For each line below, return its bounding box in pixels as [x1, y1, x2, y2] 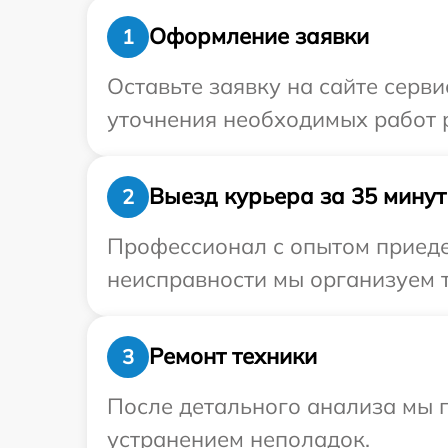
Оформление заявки [149, 22, 369, 51]
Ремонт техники [149, 342, 317, 371]
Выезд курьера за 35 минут [149, 182, 446, 211]
